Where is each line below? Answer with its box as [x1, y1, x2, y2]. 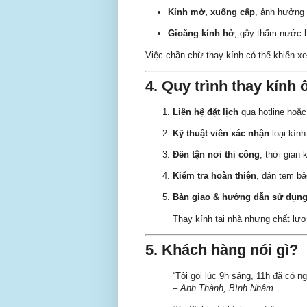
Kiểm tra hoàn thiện [173, 171, 256, 182]
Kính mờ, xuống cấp [168, 7, 255, 18]
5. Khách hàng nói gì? [145, 241, 298, 259]
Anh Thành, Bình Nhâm [180, 282, 273, 293]
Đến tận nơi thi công [173, 149, 260, 160]
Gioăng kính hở [168, 28, 234, 39]
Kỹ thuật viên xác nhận [173, 127, 269, 138]
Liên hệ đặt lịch [173, 106, 238, 117]
